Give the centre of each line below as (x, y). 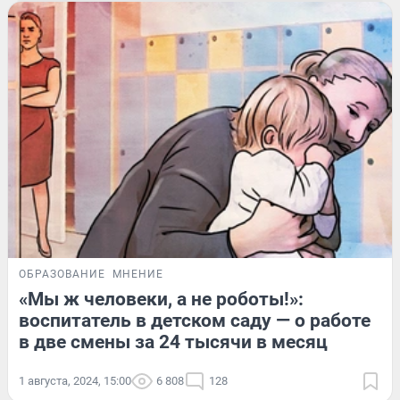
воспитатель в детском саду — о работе (195, 320)
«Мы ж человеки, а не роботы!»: (161, 299)
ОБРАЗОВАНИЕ (62, 274)
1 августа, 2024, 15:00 (75, 380)
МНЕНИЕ (138, 274)
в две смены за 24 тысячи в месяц (173, 342)
